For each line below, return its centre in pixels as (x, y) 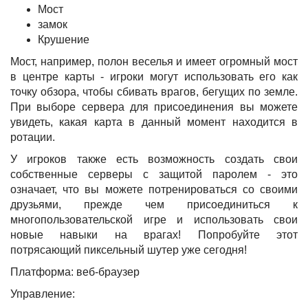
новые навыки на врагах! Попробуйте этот (154, 235)
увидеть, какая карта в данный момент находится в (154, 122)
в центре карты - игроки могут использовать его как (154, 77)
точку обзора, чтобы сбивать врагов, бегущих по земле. (154, 92)
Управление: (43, 294)
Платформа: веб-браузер (75, 272)
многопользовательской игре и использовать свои (154, 220)
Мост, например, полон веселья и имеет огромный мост (154, 62)
